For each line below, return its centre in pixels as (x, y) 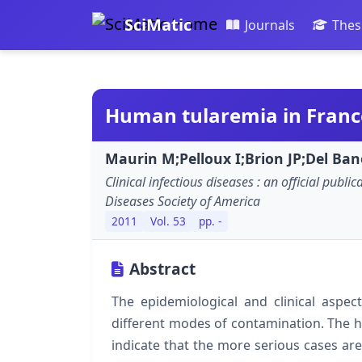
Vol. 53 (168, 221)
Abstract (162, 268)
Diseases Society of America (183, 202)
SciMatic (158, 25)
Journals (269, 25)
